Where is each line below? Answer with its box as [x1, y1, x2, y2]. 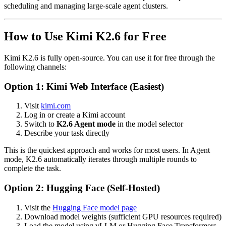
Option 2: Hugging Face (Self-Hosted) [4, 183, 160, 194]
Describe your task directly [24, 129, 109, 138]
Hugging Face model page [52, 203, 137, 212]
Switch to [24, 120, 56, 129]
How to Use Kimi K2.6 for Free [4, 30, 166, 43]
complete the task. [4, 164, 61, 173]
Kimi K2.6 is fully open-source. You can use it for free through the [4, 53, 215, 62]
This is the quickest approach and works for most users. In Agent [4, 146, 210, 155]
